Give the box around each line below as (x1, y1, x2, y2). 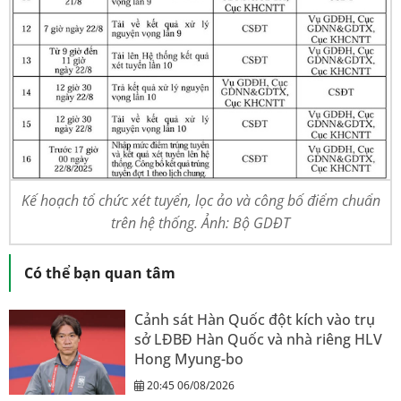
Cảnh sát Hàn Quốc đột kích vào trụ (134, 310, 375, 330)
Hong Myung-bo (134, 349, 243, 370)
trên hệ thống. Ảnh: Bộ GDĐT (111, 213, 290, 234)
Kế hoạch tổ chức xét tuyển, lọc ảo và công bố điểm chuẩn (21, 191, 380, 211)
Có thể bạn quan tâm (24, 263, 175, 284)
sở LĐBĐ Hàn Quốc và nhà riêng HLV (134, 329, 382, 350)
